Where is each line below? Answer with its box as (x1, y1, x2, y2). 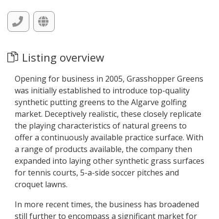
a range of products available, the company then (15, 144, 192, 154)
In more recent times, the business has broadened (15, 199, 199, 210)
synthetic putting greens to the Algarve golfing (15, 97, 187, 108)
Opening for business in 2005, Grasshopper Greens (15, 73, 203, 84)
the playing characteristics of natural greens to (15, 120, 187, 131)
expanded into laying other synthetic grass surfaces (15, 155, 204, 166)
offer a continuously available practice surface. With (15, 132, 203, 143)
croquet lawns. (15, 179, 67, 190)
